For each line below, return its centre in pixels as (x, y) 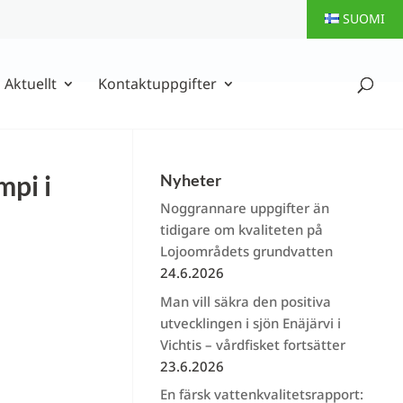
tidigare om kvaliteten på (241, 229)
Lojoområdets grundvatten (246, 251)
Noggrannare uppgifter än (244, 208)
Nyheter (190, 180)
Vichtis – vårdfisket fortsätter (252, 344)
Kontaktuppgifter (157, 84)
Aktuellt (31, 84)
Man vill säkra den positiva (245, 301)
